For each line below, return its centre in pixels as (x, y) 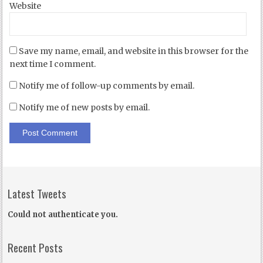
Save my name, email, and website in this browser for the (134, 51)
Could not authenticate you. (63, 215)
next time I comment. (53, 64)
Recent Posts (36, 247)
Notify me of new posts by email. (85, 108)
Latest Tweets (37, 193)
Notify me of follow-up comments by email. (107, 86)
